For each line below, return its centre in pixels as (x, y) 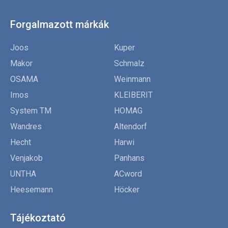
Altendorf (131, 127)
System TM (31, 111)
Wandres (26, 127)
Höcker (127, 190)
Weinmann (132, 79)
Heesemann (32, 190)
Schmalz (129, 64)
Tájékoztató (38, 218)
